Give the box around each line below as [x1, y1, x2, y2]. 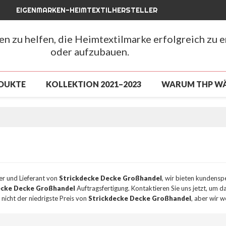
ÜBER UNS [84, 129, 124, 139]
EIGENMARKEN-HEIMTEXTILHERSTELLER [16, 5, 157, 15]
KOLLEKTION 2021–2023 [46, 79, 141, 89]
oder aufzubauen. [50, 45, 130, 58]
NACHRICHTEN [144, 129, 204, 139]
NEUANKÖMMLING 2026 [76, 104, 172, 114]
